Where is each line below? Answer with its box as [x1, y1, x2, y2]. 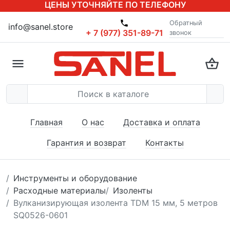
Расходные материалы [13, 185, 106, 196]
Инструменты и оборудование [13, 173, 137, 183]
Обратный [169, 19, 203, 27]
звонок [169, 29, 192, 36]
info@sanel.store [8, 22, 73, 32]
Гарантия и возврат [46, 138, 126, 148]
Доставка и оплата [123, 117, 200, 127]
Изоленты [113, 185, 152, 196]
